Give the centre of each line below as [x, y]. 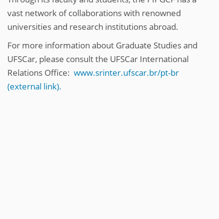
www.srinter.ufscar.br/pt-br [126, 73]
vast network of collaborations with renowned [94, 13]
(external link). [34, 86]
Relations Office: [41, 73]
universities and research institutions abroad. [93, 27]
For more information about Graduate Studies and [102, 45]
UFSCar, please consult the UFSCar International [98, 59]
